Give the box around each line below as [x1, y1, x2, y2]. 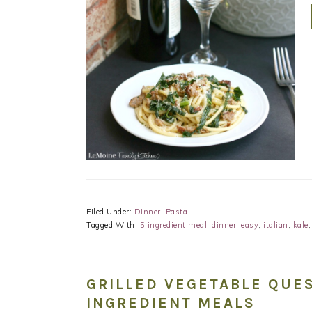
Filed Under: [86, 206, 134, 217]
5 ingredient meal [139, 219, 207, 230]
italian [263, 219, 288, 230]
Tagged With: [86, 219, 140, 230]
